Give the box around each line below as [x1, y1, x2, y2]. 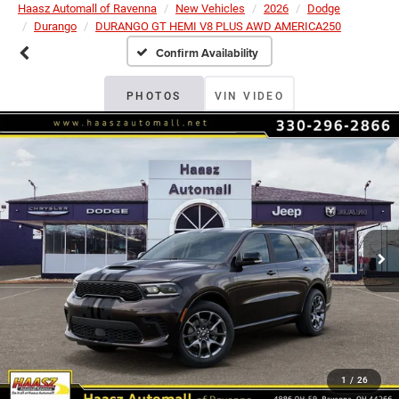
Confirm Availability [156, 45, 259, 62]
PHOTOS [126, 90, 182, 103]
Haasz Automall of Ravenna [18, 2, 157, 16]
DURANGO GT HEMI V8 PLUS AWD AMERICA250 [95, 20, 341, 34]
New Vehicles [175, 2, 245, 16]
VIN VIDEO [214, 90, 285, 103]
